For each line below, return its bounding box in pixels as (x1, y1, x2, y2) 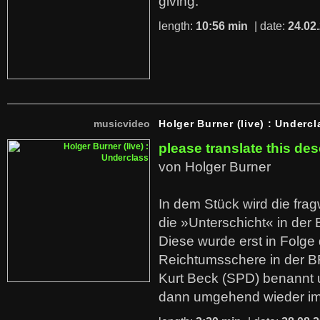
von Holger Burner (159, 159, 271, 174)
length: (159, 20, 196, 32)
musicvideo (94, 118, 150, 129)
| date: (251, 20, 288, 32)
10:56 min (196, 20, 248, 32)
